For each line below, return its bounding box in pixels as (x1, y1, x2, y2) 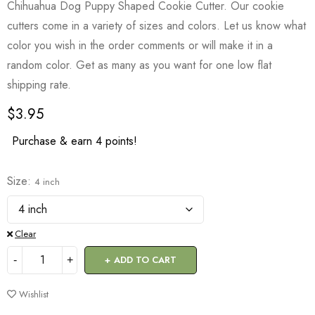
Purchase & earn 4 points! (12, 133, 137, 149)
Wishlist (19, 288, 49, 301)
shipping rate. (7, 77, 71, 93)
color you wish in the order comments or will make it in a (7, 37, 273, 53)
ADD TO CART (114, 253, 176, 266)
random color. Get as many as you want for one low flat (7, 57, 271, 73)
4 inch (34, 175, 60, 188)
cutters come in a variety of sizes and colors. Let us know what (7, 18, 306, 34)
